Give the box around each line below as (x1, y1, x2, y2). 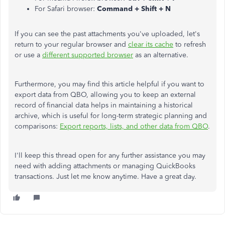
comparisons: (15, 122, 60, 131)
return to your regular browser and (15, 40, 128, 49)
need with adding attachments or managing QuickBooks (15, 162, 195, 170)
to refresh (173, 40, 206, 49)
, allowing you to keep (86, 90, 159, 99)
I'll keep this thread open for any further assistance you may (15, 151, 205, 160)
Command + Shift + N (97, 5, 171, 13)
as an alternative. (133, 51, 188, 59)
